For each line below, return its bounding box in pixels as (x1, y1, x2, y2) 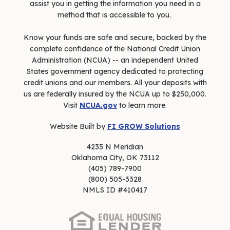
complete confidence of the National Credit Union (30, 44, 200, 53)
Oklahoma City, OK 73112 (71, 152, 159, 162)
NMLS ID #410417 (83, 185, 147, 195)
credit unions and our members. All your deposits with (23, 78, 207, 87)
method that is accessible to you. (57, 10, 173, 20)
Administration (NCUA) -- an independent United (32, 55, 198, 65)
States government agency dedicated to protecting (27, 66, 203, 76)
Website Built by (50, 121, 107, 131)
